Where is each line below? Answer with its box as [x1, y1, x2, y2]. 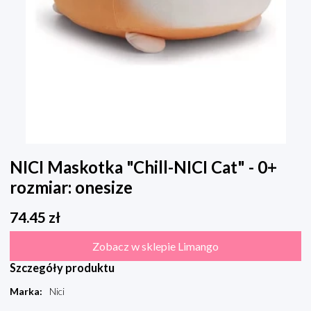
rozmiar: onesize [10, 177, 133, 198]
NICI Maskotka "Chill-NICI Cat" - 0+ [10, 157, 277, 178]
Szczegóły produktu [10, 261, 115, 275]
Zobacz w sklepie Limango [92, 239, 219, 253]
